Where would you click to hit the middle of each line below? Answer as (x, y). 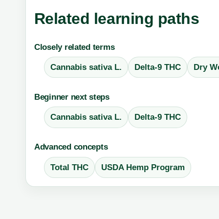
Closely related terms (74, 47)
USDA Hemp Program (143, 167)
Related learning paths (117, 18)
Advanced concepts (71, 147)
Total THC (69, 167)
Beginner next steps (72, 97)
